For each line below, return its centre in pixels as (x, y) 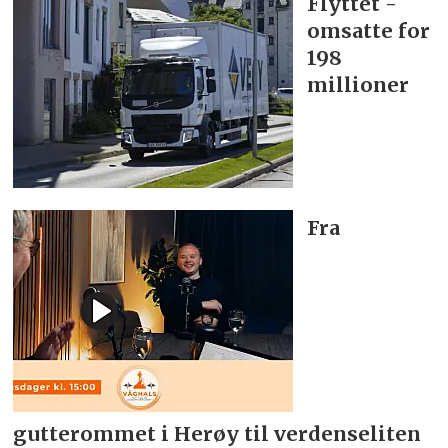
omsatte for (369, 31)
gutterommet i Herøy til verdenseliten (217, 433)
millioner (358, 85)
